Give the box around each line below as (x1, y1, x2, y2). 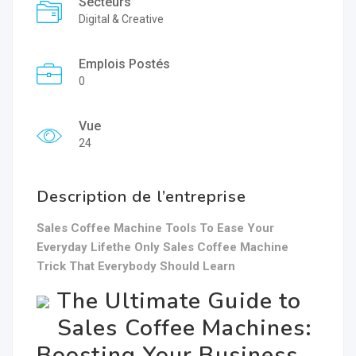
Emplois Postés (79, 56, 170, 72)
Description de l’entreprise (37, 186, 246, 207)
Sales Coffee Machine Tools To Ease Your (37, 221, 274, 235)
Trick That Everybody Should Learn (37, 259, 235, 273)
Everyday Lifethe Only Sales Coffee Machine (37, 240, 288, 254)
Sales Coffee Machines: (57, 313, 313, 343)
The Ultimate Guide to (57, 286, 302, 316)
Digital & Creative (79, 13, 164, 25)
